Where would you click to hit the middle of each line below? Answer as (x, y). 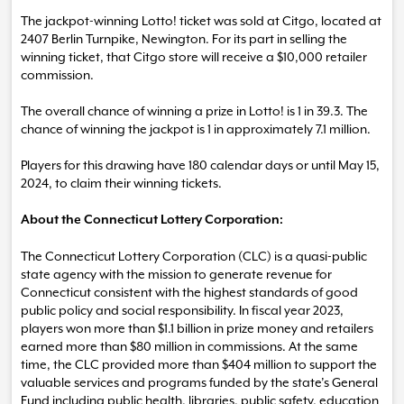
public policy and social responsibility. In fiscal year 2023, (182, 310)
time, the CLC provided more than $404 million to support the (199, 364)
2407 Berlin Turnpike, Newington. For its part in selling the (184, 39)
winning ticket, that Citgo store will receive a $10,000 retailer (194, 57)
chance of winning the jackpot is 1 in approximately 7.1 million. (196, 129)
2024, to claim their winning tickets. (124, 183)
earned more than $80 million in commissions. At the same (189, 346)
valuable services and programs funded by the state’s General (199, 382)
